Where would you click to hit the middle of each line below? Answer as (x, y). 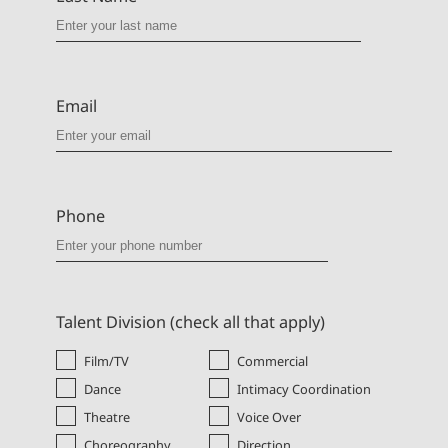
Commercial (272, 360)
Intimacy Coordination (303, 388)
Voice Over (268, 416)
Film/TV (106, 360)
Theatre (107, 416)
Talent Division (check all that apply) (190, 321)
